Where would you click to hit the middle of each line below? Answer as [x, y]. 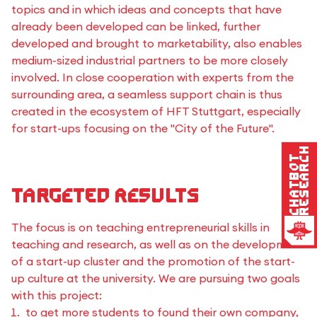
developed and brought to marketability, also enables [157, 43]
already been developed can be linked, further [136, 26]
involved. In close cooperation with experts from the [152, 77]
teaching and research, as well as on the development [158, 244]
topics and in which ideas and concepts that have [146, 9]
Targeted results [105, 195]
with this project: [57, 295]
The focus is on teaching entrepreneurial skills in [140, 227]
